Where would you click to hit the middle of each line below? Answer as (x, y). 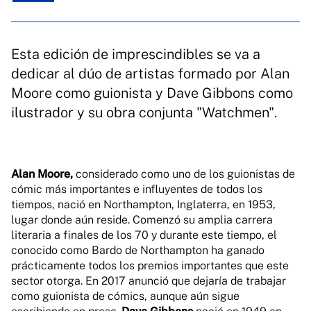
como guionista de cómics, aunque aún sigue (125, 296)
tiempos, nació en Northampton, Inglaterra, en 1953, (143, 204)
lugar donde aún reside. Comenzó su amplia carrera (142, 220)
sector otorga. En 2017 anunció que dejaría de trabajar (149, 281)
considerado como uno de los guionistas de (184, 174)
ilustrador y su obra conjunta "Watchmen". (144, 112)
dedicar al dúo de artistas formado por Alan (150, 74)
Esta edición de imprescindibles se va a (136, 54)
